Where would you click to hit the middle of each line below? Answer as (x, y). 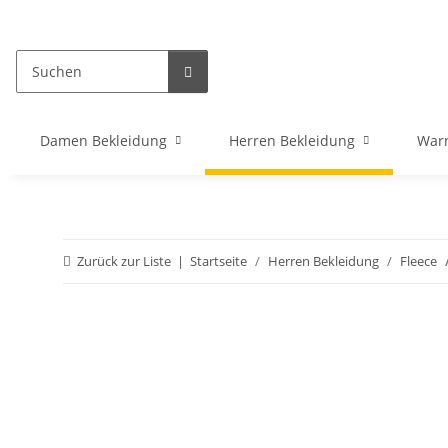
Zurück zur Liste (124, 261)
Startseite (218, 261)
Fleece (418, 261)
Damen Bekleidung (103, 140)
